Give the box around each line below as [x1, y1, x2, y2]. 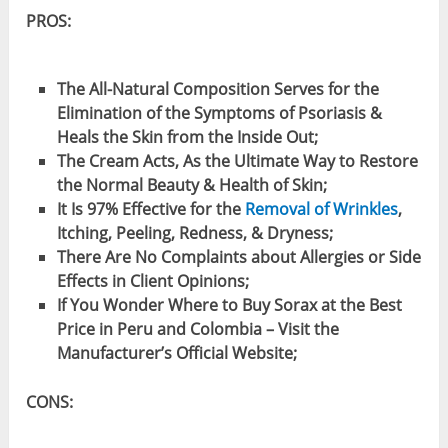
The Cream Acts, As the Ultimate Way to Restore [56, 150, 418, 173]
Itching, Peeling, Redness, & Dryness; [56, 222, 333, 245]
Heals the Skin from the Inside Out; [56, 126, 318, 149]
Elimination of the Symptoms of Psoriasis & [56, 102, 382, 125]
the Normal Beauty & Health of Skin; [56, 174, 327, 197]
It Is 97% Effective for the [56, 198, 245, 221]
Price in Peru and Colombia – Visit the [56, 318, 339, 341]
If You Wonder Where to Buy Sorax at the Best [56, 294, 402, 317]
